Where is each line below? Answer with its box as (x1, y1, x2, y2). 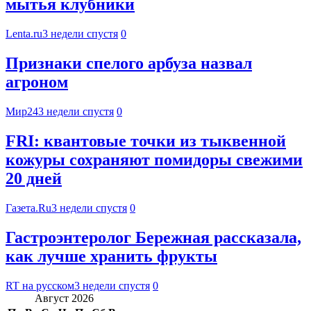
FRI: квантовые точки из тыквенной (6, 132, 286, 151)
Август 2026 (35, 292, 94, 304)
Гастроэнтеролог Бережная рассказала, (6, 228, 301, 246)
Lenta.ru (6, 28, 42, 40)
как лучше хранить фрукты (6, 246, 217, 265)
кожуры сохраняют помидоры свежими (6, 151, 303, 169)
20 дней (6, 169, 62, 188)
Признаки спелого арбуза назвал (6, 54, 252, 73)
